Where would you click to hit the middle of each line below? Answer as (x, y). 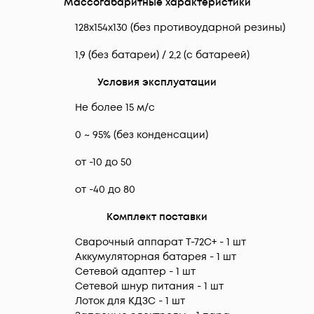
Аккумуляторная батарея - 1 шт (156, 257)
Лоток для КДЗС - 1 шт (130, 301)
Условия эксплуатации (157, 83)
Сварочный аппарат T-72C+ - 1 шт (161, 243)
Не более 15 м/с (115, 108)
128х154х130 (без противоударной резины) (180, 28)
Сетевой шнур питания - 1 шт (149, 287)
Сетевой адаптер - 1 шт (135, 272)
